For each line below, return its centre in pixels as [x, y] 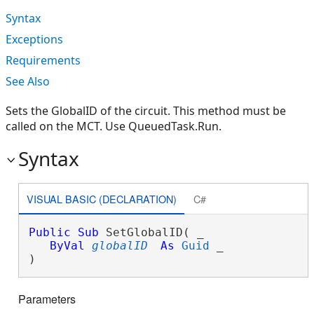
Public [49, 232]
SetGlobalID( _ [151, 232]
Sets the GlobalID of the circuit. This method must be [146, 111]
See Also [28, 81]
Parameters [47, 299]
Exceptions [34, 39]
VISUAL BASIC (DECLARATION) [101, 198]
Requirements [43, 60]
